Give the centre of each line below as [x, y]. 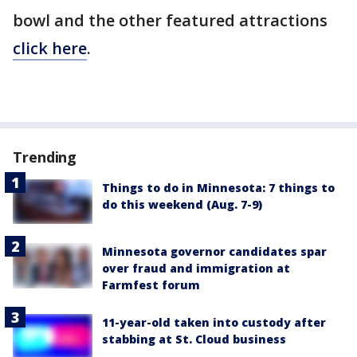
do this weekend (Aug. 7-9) [182, 204]
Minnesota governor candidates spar [214, 252]
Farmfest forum [151, 285]
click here [50, 48]
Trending [45, 157]
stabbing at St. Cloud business [194, 339]
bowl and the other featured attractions [170, 20]
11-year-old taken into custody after [214, 323]
